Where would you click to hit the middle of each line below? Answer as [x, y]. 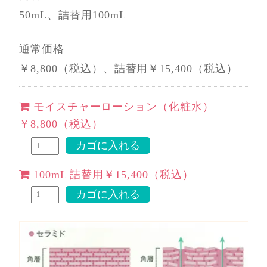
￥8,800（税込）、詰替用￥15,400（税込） [128, 68]
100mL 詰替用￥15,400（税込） [113, 174]
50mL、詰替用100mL [73, 15]
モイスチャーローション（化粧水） [123, 106]
